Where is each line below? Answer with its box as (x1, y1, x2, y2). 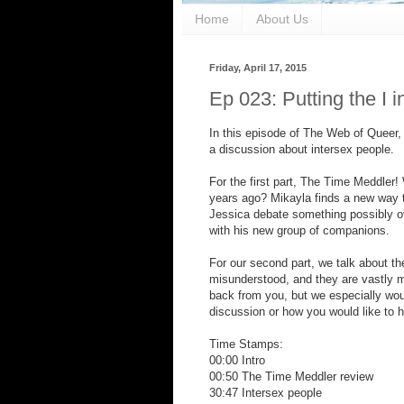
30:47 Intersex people (209, 386, 322, 400)
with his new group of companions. (209, 224, 390, 238)
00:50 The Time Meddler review (209, 370, 373, 384)
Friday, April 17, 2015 (209, 61, 307, 73)
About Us (256, 12, 308, 27)
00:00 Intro (209, 353, 265, 368)
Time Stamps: (209, 337, 283, 352)
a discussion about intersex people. (209, 142, 394, 157)
